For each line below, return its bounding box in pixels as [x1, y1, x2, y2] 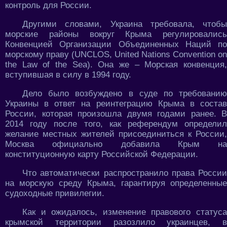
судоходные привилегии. [5, 188, 104, 198]
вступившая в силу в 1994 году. [5, 69, 131, 80]
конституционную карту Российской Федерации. [5, 149, 198, 159]
